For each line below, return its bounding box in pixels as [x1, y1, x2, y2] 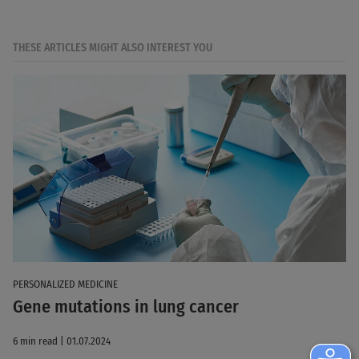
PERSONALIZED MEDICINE [13, 278, 118, 290]
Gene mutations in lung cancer [13, 296, 239, 317]
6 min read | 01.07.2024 [13, 335, 111, 347]
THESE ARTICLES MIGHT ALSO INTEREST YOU [13, 41, 212, 55]
